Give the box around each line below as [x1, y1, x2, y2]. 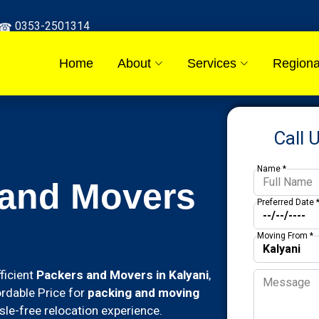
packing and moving [88, 286, 199, 300]
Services [187, 56, 236, 70]
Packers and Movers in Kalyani [36, 268, 209, 282]
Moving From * [257, 231, 313, 241]
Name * [257, 164, 286, 174]
